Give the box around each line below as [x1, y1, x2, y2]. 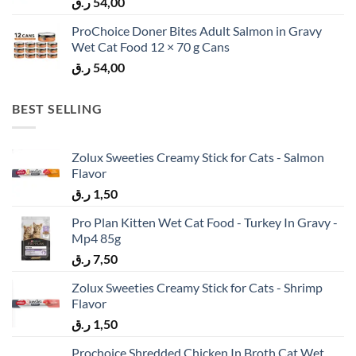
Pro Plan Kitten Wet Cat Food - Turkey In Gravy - [72, 215, 338, 230]
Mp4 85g [72, 230, 121, 246]
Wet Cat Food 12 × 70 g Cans [72, 38, 230, 54]
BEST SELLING [12, 100, 103, 116]
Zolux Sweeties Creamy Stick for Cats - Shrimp [72, 280, 323, 296]
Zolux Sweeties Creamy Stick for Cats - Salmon [72, 149, 324, 165]
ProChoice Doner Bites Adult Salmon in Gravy [72, 22, 322, 38]
